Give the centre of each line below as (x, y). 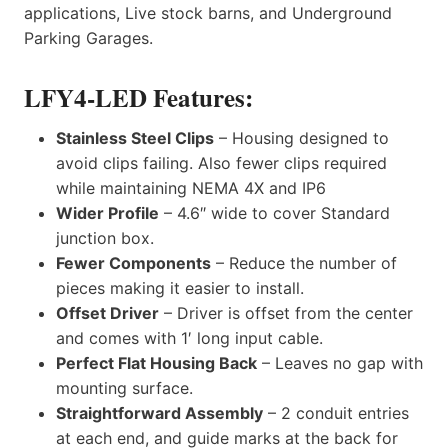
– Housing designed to (301, 137)
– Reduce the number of (304, 262)
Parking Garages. (88, 38)
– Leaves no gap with (340, 362)
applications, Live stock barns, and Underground (208, 13)
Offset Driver (107, 312)
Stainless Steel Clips (135, 137)
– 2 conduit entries (336, 412)
